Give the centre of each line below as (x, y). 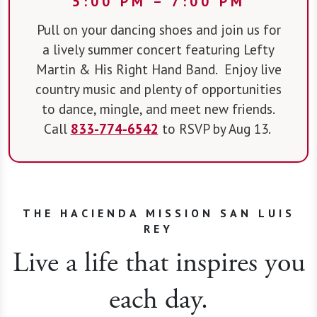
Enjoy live (253, 69)
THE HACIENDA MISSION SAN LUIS (158, 213)
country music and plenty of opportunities (158, 88)
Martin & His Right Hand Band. (126, 69)
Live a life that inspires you (158, 263)
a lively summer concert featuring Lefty (158, 49)
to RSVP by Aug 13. (214, 128)
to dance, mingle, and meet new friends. (158, 108)
